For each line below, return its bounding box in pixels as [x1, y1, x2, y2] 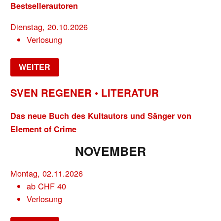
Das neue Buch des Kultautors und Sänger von [10, 110, 192, 121]
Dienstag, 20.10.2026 [10, 21, 88, 33]
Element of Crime [10, 123, 77, 135]
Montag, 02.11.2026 [10, 167, 83, 179]
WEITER [19, 61, 51, 73]
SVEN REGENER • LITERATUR [10, 85, 159, 100]
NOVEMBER [75, 142, 146, 160]
